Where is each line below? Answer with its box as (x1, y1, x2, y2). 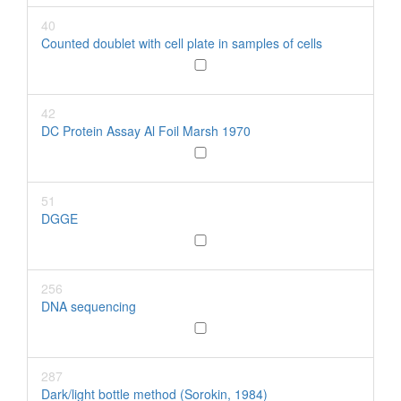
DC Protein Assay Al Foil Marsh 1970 (41, 122, 251, 140)
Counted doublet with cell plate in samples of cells (41, 34, 322, 52)
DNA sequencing (41, 297, 136, 315)
